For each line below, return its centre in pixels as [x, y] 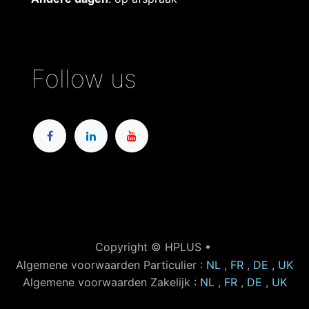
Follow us [84, 79]
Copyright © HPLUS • [154, 247]
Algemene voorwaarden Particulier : [111, 265]
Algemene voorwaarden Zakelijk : [111, 282]
